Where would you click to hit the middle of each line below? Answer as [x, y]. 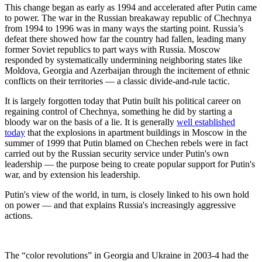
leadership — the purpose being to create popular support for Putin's [130, 164]
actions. [20, 216]
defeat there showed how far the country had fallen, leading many [125, 39]
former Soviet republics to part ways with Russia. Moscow [113, 50]
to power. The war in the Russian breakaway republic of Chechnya [128, 18]
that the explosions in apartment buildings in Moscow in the [136, 133]
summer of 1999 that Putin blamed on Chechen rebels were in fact [126, 143]
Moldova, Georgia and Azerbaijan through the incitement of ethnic [127, 71]
